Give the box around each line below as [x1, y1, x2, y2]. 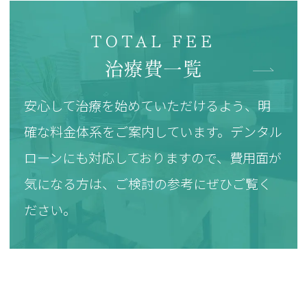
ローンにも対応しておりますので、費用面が [24, 148, 282, 168]
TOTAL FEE [90, 32, 217, 53]
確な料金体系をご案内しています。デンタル [24, 122, 283, 142]
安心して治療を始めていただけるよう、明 [24, 96, 271, 116]
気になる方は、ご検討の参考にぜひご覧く [24, 174, 272, 194]
